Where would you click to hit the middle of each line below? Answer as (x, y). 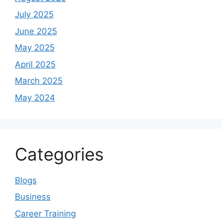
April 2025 (35, 64)
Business (33, 197)
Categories (59, 154)
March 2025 (39, 81)
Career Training (45, 213)
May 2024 (35, 97)
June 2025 (36, 31)
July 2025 (34, 15)
